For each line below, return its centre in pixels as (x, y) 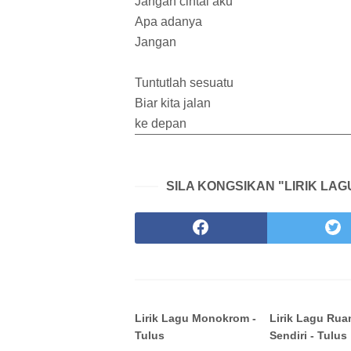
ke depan (161, 124)
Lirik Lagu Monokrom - (195, 318)
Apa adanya (168, 22)
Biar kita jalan (173, 103)
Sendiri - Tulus (309, 336)
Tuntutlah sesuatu (184, 83)
